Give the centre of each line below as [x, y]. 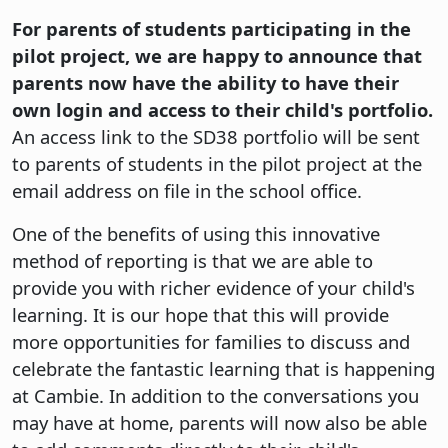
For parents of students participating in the [211, 28]
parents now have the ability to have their [205, 82]
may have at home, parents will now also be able [219, 422]
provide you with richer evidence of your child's [213, 287]
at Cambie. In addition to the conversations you [215, 395]
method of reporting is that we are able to [192, 260]
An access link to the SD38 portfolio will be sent [216, 136]
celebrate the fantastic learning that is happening [223, 368]
